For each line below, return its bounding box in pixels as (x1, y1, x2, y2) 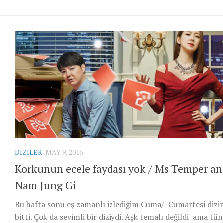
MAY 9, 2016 (45, 147, 83, 157)
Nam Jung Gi (15, 177, 76, 192)
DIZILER (15, 147, 42, 157)
